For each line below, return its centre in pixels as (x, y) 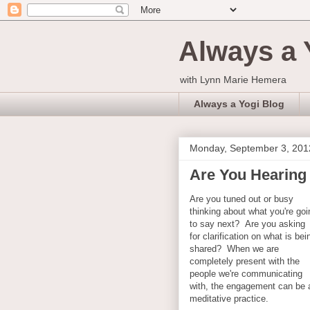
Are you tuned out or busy (241, 199)
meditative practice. (229, 298)
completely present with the (245, 261)
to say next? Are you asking (247, 224)
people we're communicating (246, 273)
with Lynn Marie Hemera (233, 80)
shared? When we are (234, 248)
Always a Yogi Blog (239, 104)
